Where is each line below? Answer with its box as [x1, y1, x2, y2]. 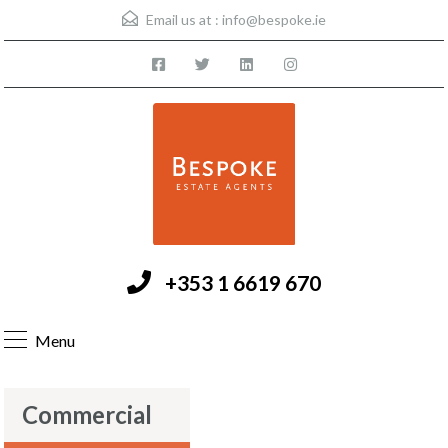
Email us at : [143, 11, 222, 28]
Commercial [22, 400, 152, 429]
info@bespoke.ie [222, 11, 326, 28]
